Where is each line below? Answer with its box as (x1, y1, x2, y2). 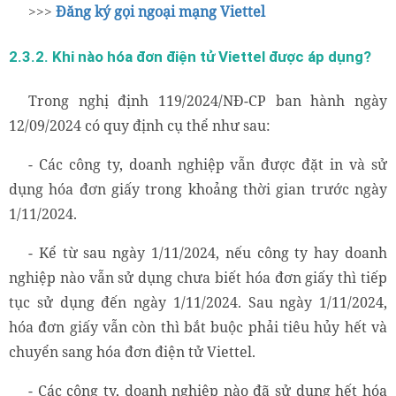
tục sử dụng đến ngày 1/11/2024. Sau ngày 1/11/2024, (9, 293, 387, 313)
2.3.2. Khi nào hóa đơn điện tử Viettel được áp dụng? (9, 46, 371, 66)
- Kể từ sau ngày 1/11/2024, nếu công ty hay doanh (28, 243, 387, 263)
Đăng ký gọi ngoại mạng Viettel (56, 2, 265, 22)
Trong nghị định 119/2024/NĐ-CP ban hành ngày (28, 91, 387, 111)
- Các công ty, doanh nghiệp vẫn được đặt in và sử (28, 155, 387, 175)
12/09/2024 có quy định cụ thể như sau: (9, 116, 270, 136)
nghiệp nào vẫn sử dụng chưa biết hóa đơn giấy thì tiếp (9, 268, 387, 288)
